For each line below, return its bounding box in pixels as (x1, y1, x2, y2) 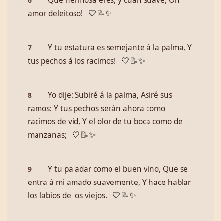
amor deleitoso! (28, 8, 83, 19)
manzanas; (28, 130, 67, 140)
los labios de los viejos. (28, 190, 107, 201)
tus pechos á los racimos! (28, 56, 116, 66)
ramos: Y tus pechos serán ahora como (28, 103, 165, 113)
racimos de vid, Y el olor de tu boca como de (28, 116, 183, 127)
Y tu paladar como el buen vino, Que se (48, 164, 188, 174)
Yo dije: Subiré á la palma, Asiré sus (48, 90, 172, 100)
